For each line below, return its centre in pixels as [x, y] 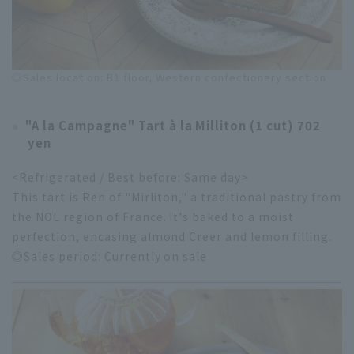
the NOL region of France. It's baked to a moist [153, 217]
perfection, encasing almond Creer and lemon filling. [172, 237]
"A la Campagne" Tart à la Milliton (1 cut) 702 [173, 126]
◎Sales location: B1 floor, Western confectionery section [169, 77]
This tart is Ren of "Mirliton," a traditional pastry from [177, 197]
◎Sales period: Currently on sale [110, 256]
